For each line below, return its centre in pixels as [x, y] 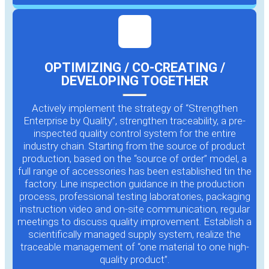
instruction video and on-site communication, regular [134, 209]
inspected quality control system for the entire [134, 134]
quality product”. [134, 260]
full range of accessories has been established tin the [134, 171]
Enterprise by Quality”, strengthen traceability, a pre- [134, 121]
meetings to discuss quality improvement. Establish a [134, 222]
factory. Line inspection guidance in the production [134, 184]
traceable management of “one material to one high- [134, 247]
